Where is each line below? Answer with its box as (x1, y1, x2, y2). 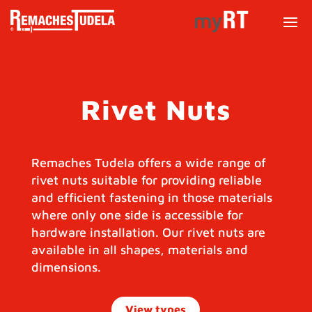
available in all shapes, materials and (31, 242, 248, 258)
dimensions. (31, 260, 101, 275)
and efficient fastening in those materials (31, 190, 272, 205)
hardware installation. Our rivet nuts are (31, 225, 265, 240)
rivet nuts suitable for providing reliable (31, 173, 262, 188)
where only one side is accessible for (31, 208, 243, 223)
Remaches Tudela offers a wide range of (31, 155, 266, 171)
